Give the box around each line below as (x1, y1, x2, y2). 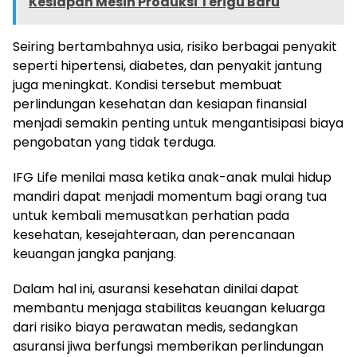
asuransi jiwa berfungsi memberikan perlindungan (13, 336, 324, 355)
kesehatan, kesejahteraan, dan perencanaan (13, 225, 295, 244)
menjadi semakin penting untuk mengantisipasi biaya (13, 113, 343, 132)
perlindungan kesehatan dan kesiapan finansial (13, 94, 307, 113)
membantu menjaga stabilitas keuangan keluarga (13, 298, 325, 317)
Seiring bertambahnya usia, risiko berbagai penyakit (13, 37, 337, 56)
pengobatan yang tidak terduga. (13, 132, 216, 151)
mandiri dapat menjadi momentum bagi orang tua (13, 186, 327, 206)
